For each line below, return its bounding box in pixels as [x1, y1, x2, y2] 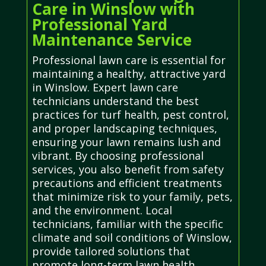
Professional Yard [31, 13, 167, 35]
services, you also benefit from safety [31, 161, 224, 176]
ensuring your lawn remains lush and [31, 134, 221, 149]
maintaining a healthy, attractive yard [31, 66, 226, 81]
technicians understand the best [31, 93, 199, 108]
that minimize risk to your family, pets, [31, 189, 233, 204]
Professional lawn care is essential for [31, 52, 226, 67]
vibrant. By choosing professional [31, 148, 204, 163]
